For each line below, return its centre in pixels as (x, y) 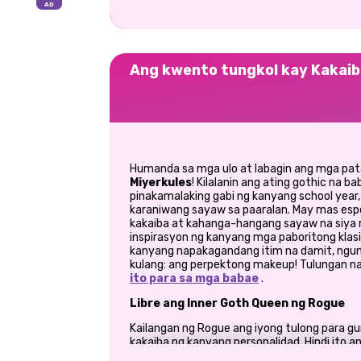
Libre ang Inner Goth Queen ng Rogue (237, 303)
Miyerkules (161, 182)
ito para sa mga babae (194, 278)
